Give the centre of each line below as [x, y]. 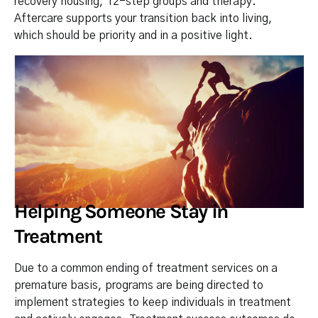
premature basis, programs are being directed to [139, 285]
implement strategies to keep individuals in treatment [153, 302]
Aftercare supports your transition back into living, [143, 18]
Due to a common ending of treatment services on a [146, 268]
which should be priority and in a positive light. [133, 35]
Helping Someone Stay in [121, 211]
